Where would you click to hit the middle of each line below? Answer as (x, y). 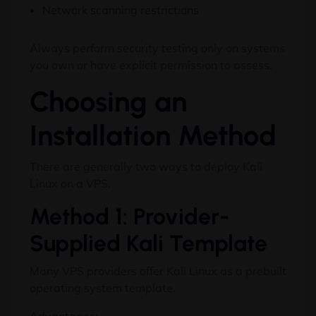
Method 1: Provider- (129, 217)
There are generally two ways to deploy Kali (146, 166)
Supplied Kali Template (148, 243)
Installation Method (153, 135)
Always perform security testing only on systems (157, 48)
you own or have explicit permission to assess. (151, 65)
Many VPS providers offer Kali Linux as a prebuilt (158, 271)
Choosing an (108, 102)
